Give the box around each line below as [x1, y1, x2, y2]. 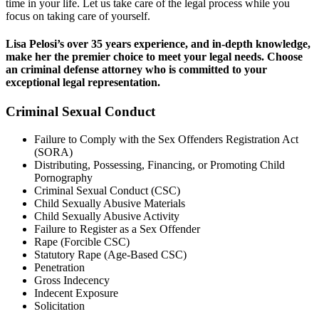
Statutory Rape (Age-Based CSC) [34, 249, 187, 261]
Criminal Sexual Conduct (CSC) [34, 184, 180, 197]
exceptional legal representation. [6, 76, 160, 89]
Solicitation [34, 300, 85, 313]
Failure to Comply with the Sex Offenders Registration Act [34, 133, 298, 146]
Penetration [34, 261, 85, 274]
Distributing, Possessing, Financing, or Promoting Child [34, 159, 285, 172]
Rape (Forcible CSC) [34, 236, 130, 249]
